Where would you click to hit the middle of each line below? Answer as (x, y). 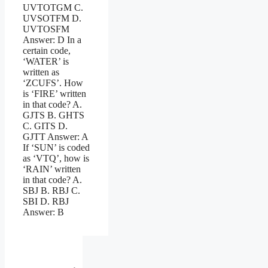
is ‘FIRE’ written (54, 93)
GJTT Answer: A (55, 136)
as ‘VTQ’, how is (56, 158)
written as (41, 72)
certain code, (47, 50)
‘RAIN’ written (52, 169)
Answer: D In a (52, 39)
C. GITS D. (45, 126)
